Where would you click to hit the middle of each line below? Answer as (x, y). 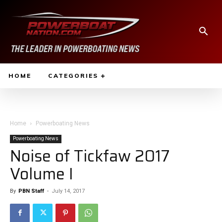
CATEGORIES (73, 75)
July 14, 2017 (68, 191)
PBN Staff (31, 191)
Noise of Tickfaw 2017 (90, 156)
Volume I (42, 174)
